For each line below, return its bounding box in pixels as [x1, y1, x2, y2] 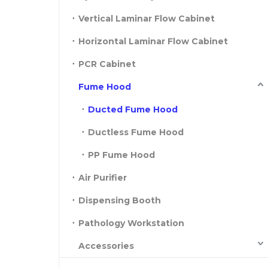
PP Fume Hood [88, 150, 155, 160]
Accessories [78, 240, 134, 251]
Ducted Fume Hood [88, 104, 178, 115]
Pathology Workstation [78, 218, 184, 229]
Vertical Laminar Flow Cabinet [78, 13, 215, 24]
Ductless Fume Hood [88, 127, 184, 138]
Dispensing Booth [78, 195, 161, 206]
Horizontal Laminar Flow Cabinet [78, 36, 228, 47]
